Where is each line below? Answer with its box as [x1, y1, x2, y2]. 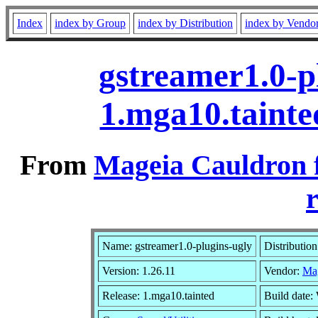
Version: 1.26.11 [102, 264, 175, 277]
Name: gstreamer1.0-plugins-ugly [102, 239, 252, 252]
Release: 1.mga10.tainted [102, 289, 214, 302]
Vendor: [264, 264, 302, 277]
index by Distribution [138, 17, 233, 29]
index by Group [55, 17, 126, 29]
